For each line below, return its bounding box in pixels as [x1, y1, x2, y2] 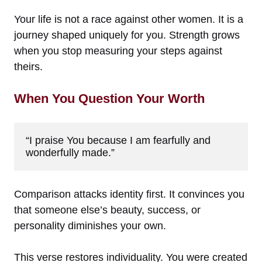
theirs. [14, 60, 43, 73]
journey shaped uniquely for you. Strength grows [14, 29, 240, 41]
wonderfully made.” [26, 146, 115, 158]
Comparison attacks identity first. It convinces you [14, 188, 244, 200]
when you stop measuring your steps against [14, 44, 222, 57]
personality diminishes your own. [14, 219, 166, 232]
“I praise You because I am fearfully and [26, 134, 211, 146]
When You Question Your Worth [14, 91, 205, 106]
